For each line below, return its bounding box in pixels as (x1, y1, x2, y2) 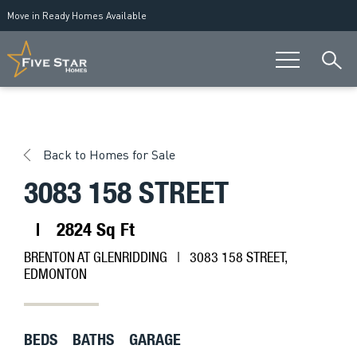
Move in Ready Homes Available (6, 10, 147, 22)
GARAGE (129, 330, 181, 348)
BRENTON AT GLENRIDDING (24, 249, 171, 265)
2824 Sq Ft (52, 218, 135, 240)
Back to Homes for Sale (42, 146, 175, 163)
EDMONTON (24, 265, 87, 282)
